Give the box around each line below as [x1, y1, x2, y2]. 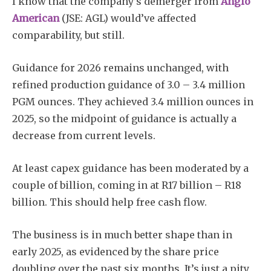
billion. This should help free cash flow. [12, 195, 207, 208]
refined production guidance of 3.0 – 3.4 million [12, 78, 245, 91]
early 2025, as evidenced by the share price [12, 245, 219, 258]
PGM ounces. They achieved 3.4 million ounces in [12, 95, 253, 108]
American [12, 11, 59, 24]
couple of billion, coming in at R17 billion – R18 [12, 178, 241, 191]
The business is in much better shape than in [12, 228, 232, 241]
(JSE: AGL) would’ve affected [59, 11, 196, 24]
